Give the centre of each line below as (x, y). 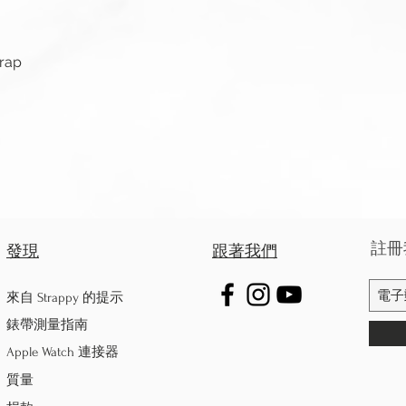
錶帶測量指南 (47, 325)
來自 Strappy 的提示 (67, 298)
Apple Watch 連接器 (63, 353)
